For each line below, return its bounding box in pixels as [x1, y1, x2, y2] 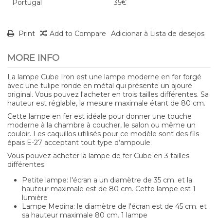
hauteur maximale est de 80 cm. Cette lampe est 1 [22, 184, 196, 193]
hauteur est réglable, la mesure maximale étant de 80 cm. [7, 98, 205, 108]
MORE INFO [7, 52, 59, 63]
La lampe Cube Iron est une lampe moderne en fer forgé [7, 72, 201, 81]
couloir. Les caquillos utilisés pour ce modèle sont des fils [7, 129, 199, 138]
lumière [22, 193, 48, 202]
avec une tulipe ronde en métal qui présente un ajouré [7, 81, 192, 90]
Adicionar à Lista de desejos [111, 29, 204, 38]
